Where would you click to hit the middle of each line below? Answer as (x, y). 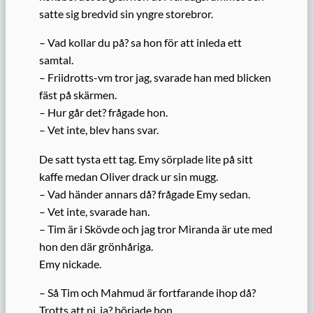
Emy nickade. (70, 263)
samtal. (56, 60)
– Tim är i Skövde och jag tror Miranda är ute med (156, 228)
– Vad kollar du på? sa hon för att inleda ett (140, 43)
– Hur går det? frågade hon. (103, 112)
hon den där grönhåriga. (96, 246)
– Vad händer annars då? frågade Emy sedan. (145, 194)
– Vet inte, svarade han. (94, 211)
